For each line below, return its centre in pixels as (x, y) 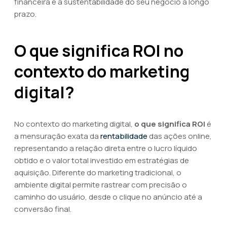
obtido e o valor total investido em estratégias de (102, 160)
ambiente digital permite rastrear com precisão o (101, 185)
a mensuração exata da (57, 136)
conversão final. (43, 209)
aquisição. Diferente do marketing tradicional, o (98, 173)
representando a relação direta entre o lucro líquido (106, 148)
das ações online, (180, 136)
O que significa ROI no (99, 51)
